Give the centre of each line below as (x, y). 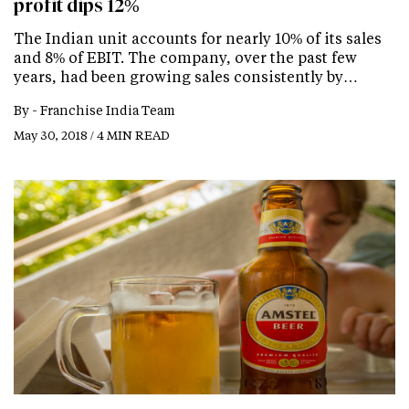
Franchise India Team (108, 110)
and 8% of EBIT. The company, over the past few (185, 58)
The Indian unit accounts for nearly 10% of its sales (198, 38)
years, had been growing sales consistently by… (186, 77)
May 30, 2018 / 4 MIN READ (92, 135)
